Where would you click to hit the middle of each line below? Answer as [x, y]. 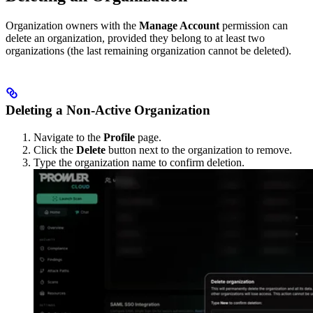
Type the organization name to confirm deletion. [139, 163]
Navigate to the [68, 138]
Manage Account [179, 26]
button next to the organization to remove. [199, 150]
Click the [55, 150]
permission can [254, 26]
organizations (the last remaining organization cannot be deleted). [148, 51]
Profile [119, 138]
